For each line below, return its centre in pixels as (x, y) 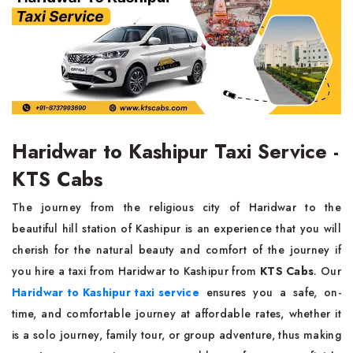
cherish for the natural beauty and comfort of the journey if (176, 250)
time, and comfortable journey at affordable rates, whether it (176, 314)
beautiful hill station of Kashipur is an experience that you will (176, 229)
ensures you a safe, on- (273, 292)
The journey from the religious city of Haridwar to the (176, 207)
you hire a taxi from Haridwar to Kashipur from (136, 271)
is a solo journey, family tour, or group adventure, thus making (176, 335)
